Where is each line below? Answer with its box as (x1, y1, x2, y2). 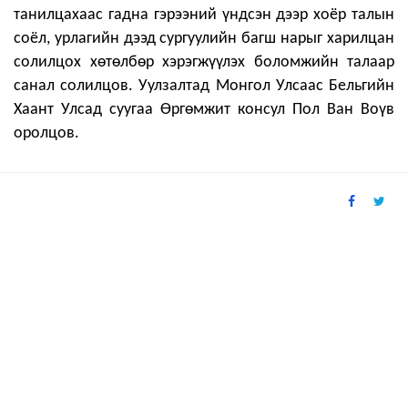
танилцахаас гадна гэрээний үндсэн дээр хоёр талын (14, 6, 394, 25)
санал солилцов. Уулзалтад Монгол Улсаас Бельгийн (14, 77, 394, 96)
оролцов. (14, 125, 79, 143)
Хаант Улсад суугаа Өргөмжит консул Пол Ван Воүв (14, 101, 394, 119)
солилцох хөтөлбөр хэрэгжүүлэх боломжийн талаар (14, 54, 394, 72)
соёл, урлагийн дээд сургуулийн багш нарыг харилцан (14, 30, 394, 48)
